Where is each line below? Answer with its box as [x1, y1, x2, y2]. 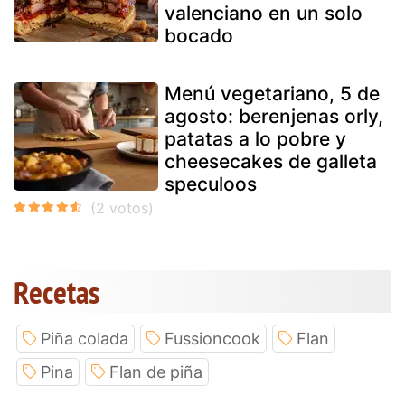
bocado [165, 24, 233, 47]
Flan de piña [109, 362, 202, 381]
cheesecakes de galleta [165, 149, 377, 173]
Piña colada [41, 328, 128, 348]
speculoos [165, 172, 257, 195]
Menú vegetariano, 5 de [165, 81, 380, 105]
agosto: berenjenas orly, [165, 104, 383, 127]
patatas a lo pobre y [165, 127, 346, 150]
